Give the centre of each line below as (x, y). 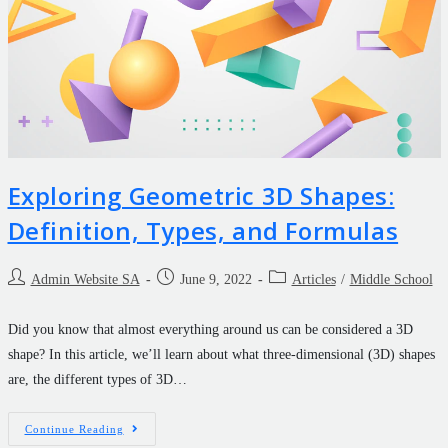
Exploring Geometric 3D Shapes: (201, 196)
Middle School (391, 280)
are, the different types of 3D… (97, 380)
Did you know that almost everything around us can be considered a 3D (210, 330)
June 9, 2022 (215, 280)
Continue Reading (74, 429)
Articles (313, 280)
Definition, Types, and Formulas (203, 231)
